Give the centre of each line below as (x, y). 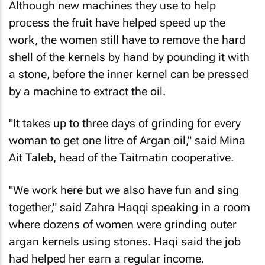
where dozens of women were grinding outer (123, 224)
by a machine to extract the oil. (87, 91)
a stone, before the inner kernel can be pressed (129, 74)
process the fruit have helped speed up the (117, 22)
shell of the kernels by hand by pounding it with (129, 57)
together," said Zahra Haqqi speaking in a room (130, 207)
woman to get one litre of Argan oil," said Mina (127, 140)
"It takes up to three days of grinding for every (125, 123)
